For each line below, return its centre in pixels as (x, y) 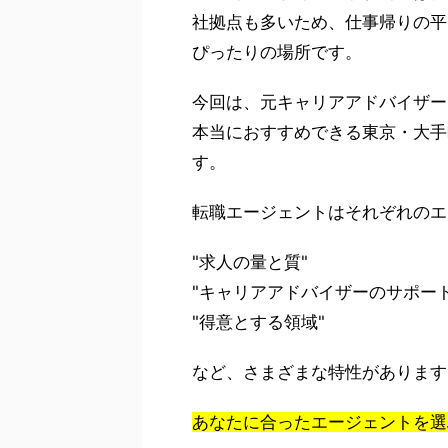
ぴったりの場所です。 (277, 52)
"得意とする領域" (258, 322)
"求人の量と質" (250, 262)
